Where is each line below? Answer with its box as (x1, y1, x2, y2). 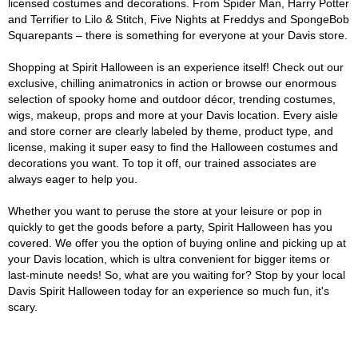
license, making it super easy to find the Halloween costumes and (8, 141, 338, 153)
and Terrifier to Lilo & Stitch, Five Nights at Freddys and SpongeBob (8, 13, 349, 26)
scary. (8, 300, 38, 313)
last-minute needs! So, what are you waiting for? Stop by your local (8, 268, 345, 281)
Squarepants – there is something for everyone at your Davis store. (8, 29, 348, 42)
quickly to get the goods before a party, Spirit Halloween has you (8, 221, 332, 233)
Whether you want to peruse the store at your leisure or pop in (8, 205, 322, 217)
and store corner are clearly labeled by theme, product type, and (8, 125, 333, 137)
